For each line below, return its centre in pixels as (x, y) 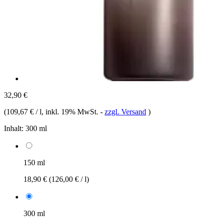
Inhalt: (14, 128)
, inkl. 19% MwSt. (71, 111)
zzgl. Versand (125, 111)
